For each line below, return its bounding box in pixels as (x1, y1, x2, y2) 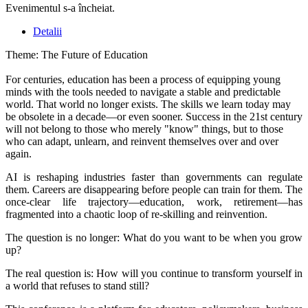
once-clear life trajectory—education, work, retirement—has (5, 195, 302, 208)
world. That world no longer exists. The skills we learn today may (5, 98, 291, 110)
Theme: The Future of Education (5, 48, 148, 60)
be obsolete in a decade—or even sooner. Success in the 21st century (5, 110, 302, 122)
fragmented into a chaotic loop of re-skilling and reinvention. (5, 208, 267, 220)
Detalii (33, 25, 62, 37)
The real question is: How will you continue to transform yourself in (5, 267, 302, 279)
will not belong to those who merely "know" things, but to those (5, 122, 283, 135)
